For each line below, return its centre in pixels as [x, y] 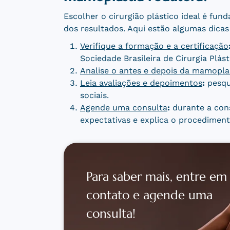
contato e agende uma [149, 195]
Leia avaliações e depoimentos [141, 83]
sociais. [94, 95]
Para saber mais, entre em [156, 177]
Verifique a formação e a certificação [154, 46]
